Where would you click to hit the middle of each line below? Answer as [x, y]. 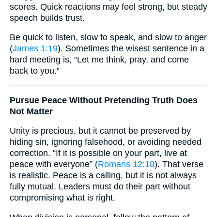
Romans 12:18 [126, 164]
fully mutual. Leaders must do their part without [100, 187]
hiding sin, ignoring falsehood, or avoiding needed [106, 142]
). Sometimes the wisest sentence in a [131, 49]
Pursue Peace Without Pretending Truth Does [104, 100]
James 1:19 [35, 49]
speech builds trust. [47, 18]
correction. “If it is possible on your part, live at [98, 153]
